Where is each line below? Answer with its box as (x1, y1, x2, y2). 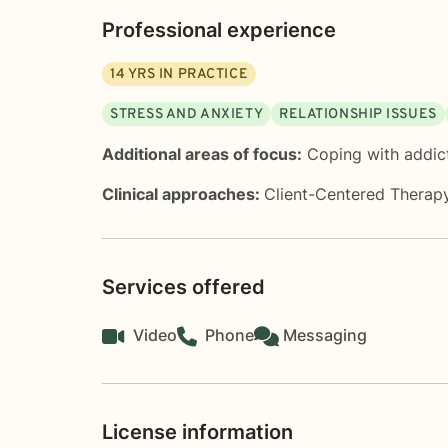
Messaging (283, 324, 367, 345)
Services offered (102, 274, 265, 299)
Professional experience (102, 17, 336, 42)
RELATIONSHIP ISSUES (279, 105, 437, 123)
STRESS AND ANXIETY (110, 105, 264, 123)
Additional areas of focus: (102, 143, 302, 164)
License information (102, 419, 293, 444)
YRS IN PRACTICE (125, 65, 249, 83)
